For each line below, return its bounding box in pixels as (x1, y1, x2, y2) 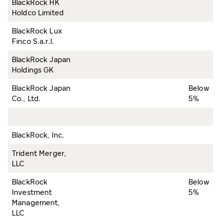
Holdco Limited (12, 8, 64, 17)
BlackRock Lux (12, 27, 62, 35)
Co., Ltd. (12, 94, 41, 103)
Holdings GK (12, 66, 54, 74)
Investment (12, 188, 52, 196)
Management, (12, 198, 60, 207)
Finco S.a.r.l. (12, 37, 54, 45)
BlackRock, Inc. (12, 131, 65, 139)
